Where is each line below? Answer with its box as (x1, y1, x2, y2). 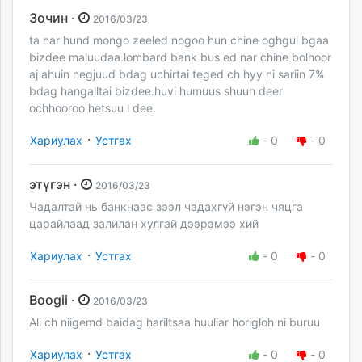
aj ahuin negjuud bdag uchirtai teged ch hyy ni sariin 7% (29, 66, 324, 81)
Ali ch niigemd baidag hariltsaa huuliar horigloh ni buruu (29, 314, 320, 329)
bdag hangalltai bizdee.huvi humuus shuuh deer (29, 83, 283, 98)
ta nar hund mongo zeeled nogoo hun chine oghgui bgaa (29, 32, 329, 47)
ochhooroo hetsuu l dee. (29, 100, 156, 115)
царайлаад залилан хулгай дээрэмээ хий (29, 216, 259, 230)
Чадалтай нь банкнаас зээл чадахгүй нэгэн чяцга (29, 199, 303, 213)
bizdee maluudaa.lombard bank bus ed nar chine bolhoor (29, 49, 331, 64)
